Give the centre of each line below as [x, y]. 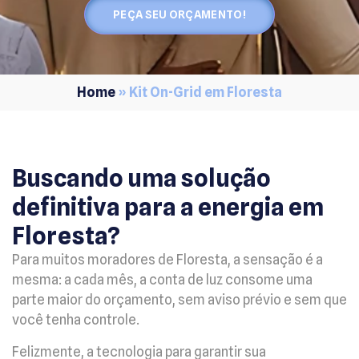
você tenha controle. [76, 320]
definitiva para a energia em [168, 207]
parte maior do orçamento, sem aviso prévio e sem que [179, 300]
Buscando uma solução [141, 178]
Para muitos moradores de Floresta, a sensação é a [167, 260]
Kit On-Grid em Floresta [206, 93]
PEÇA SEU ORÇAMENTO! [179, 15]
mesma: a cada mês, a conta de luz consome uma [162, 280]
